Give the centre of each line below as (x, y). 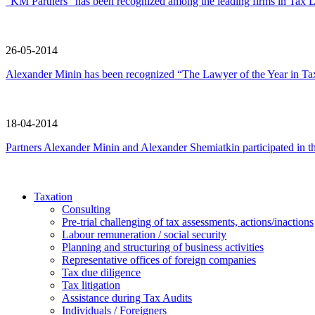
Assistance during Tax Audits (127, 298)
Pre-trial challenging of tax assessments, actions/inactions (188, 222)
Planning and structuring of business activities (163, 247)
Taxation (53, 197)
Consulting (86, 210)
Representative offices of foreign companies (159, 260)
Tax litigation (91, 285)
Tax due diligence (101, 273)
